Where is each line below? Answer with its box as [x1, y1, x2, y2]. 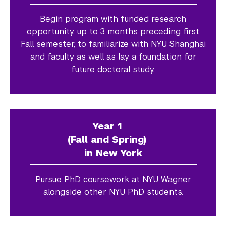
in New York [84, 147, 142, 159]
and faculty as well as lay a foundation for [30, 51, 196, 62]
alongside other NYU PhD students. [43, 186, 183, 197]
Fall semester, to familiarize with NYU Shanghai [20, 38, 206, 49]
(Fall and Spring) [68, 133, 158, 145]
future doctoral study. [71, 64, 155, 75]
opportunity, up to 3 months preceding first [27, 26, 199, 37]
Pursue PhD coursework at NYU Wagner [35, 174, 191, 185]
